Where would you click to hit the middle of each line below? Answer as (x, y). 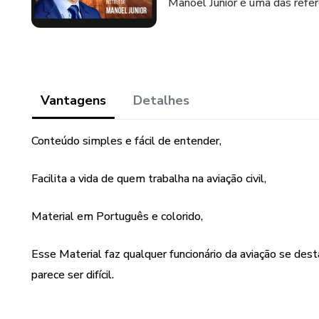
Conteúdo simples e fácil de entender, (126, 141)
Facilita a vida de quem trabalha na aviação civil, (149, 179)
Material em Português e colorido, (117, 216)
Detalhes (161, 100)
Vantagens (73, 100)
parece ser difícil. (73, 275)
